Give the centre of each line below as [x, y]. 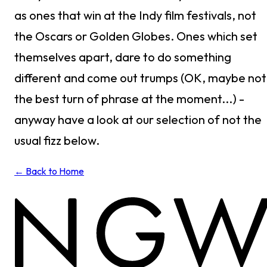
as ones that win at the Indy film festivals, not [135, 15]
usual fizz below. [57, 141]
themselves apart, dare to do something [123, 57]
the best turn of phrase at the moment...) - [129, 99]
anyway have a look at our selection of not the [138, 120]
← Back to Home [49, 171]
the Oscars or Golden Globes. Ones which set [136, 36]
